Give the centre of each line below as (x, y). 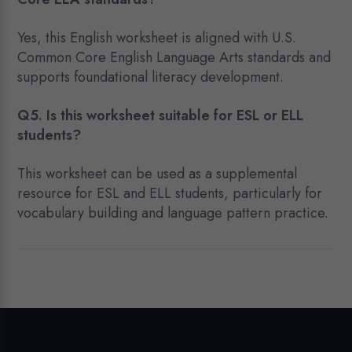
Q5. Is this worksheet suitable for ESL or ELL (161, 116)
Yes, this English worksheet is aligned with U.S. (157, 38)
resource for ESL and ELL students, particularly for (170, 194)
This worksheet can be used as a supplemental (158, 174)
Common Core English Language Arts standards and (174, 58)
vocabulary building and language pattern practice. (173, 213)
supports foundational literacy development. (151, 77)
